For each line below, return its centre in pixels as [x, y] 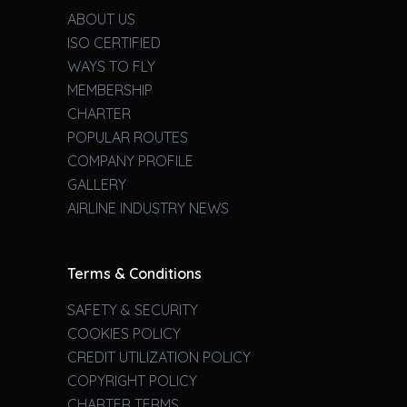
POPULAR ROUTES [127, 137]
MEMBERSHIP [109, 89]
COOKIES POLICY [124, 334]
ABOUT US [101, 19]
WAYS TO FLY [111, 66]
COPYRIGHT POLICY [132, 381]
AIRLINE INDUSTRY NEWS [148, 208]
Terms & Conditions [134, 273]
